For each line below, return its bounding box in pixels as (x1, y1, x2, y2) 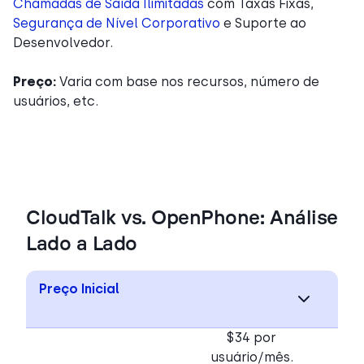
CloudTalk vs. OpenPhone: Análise (26, 208, 338, 228)
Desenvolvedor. (13, 34, 113, 50)
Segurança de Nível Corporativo (13, 15, 220, 31)
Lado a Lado (26, 234, 137, 254)
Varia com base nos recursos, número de (59, 73, 319, 89)
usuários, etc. (13, 93, 98, 109)
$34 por (227, 329, 276, 345)
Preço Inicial (39, 280, 119, 297)
